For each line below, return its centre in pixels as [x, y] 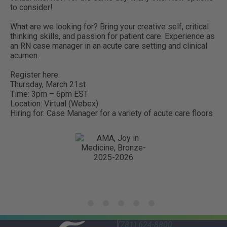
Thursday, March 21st [48, 84]
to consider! [31, 7]
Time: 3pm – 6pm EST [49, 94]
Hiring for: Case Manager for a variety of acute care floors [111, 113]
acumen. [25, 55]
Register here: [35, 74]
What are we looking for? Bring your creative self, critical [109, 26]
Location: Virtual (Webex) [54, 103]
